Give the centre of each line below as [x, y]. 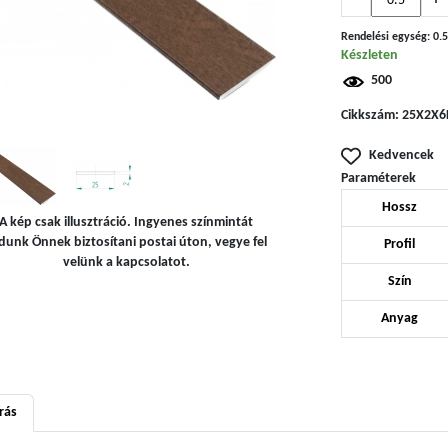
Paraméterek [378, 178]
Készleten [369, 55]
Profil [399, 244]
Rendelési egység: [387, 37]
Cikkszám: [371, 115]
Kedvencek [401, 155]
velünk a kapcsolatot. [126, 262]
